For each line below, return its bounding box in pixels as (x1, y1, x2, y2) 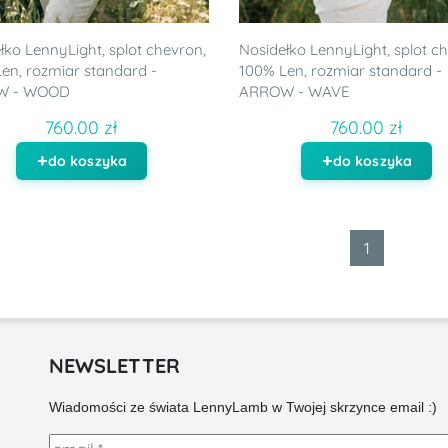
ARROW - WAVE (238, 81, 350, 101)
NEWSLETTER (48, 352, 180, 378)
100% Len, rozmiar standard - (238, 60, 442, 80)
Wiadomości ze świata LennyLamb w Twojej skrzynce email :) (48, 398, 437, 415)
